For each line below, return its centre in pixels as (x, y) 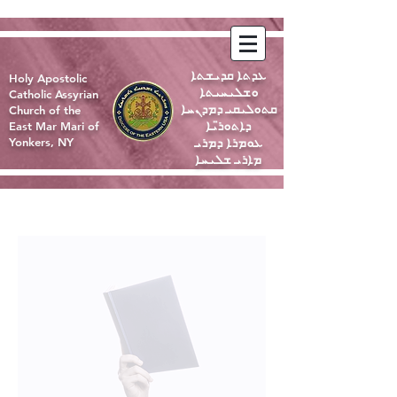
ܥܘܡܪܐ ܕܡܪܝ (228, 142)
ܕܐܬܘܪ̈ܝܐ (228, 125)
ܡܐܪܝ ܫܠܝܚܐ (228, 159)
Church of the (45, 110)
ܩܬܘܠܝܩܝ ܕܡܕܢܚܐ (228, 109)
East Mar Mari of (54, 126)
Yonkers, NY (41, 142)
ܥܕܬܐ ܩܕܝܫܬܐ (228, 75)
